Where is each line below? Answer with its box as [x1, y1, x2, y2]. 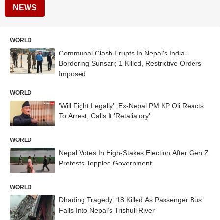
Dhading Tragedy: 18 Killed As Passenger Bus [59, 195, 202, 204]
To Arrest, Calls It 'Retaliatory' [59, 112, 150, 120]
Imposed [59, 70, 86, 78]
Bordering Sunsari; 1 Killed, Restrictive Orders [59, 59, 201, 67]
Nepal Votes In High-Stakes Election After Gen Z [59, 148, 209, 157]
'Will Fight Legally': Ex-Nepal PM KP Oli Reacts [59, 102, 204, 110]
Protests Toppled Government [59, 159, 152, 167]
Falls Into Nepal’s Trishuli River [59, 206, 155, 214]
